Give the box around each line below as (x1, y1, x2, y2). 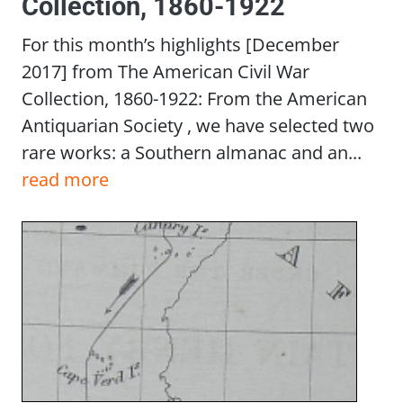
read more (22, 166, 109, 193)
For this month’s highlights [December (22, 31, 339, 58)
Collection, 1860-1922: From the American (22, 85, 367, 112)
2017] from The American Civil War (22, 58, 309, 85)
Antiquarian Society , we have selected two (22, 112, 374, 139)
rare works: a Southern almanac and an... (22, 139, 362, 166)
